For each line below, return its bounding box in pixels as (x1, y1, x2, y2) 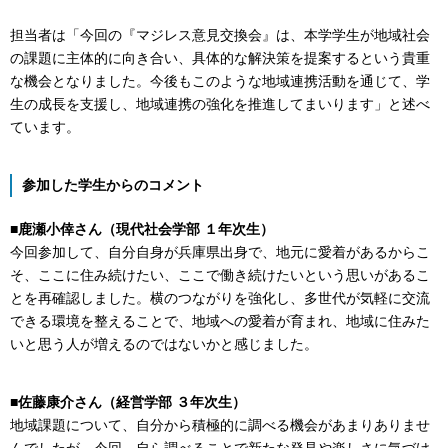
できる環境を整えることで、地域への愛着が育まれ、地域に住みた (10, 312, 430, 329)
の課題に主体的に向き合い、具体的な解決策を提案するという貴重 (10, 49, 430, 66)
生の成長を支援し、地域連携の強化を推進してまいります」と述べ (10, 95, 430, 112)
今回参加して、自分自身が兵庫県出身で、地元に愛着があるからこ (10, 243, 430, 260)
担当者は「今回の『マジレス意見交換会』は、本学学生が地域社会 (10, 26, 430, 43)
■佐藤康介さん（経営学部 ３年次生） (10, 393, 246, 410)
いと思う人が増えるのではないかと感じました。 (10, 335, 318, 352)
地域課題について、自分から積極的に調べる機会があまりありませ (10, 416, 430, 433)
